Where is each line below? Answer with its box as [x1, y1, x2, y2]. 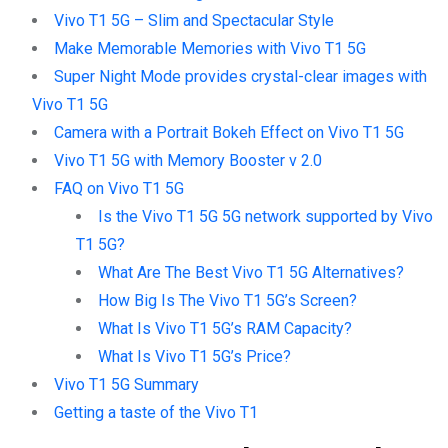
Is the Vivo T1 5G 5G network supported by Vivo [98, 206, 433, 226]
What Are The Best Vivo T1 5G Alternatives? [98, 262, 404, 282]
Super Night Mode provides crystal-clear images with [54, 66, 427, 86]
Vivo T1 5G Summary [54, 374, 199, 394]
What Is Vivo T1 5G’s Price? [98, 346, 291, 366]
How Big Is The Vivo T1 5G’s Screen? [98, 290, 357, 310]
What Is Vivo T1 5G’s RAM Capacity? [98, 318, 352, 338]
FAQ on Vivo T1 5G [54, 178, 184, 198]
